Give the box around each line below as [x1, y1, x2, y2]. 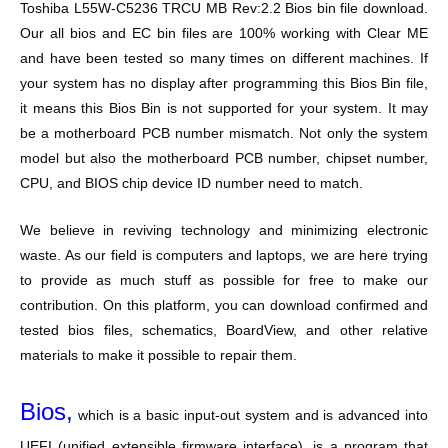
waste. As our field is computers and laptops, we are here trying [20, 247, 428, 263]
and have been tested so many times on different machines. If [20, 50, 428, 66]
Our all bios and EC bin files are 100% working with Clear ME [20, 25, 428, 41]
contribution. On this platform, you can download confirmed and [20, 297, 428, 313]
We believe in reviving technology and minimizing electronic [20, 222, 428, 238]
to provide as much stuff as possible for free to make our [20, 272, 428, 288]
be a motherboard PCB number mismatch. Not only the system [20, 125, 428, 141]
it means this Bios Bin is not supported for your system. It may [20, 100, 428, 116]
